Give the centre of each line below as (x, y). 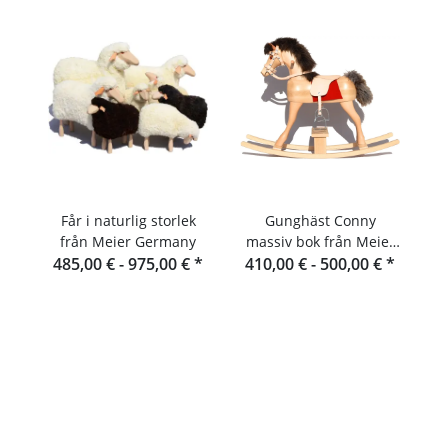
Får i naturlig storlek (128, 220)
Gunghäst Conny (320, 220)
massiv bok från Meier (320, 241)
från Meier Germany (128, 241)
